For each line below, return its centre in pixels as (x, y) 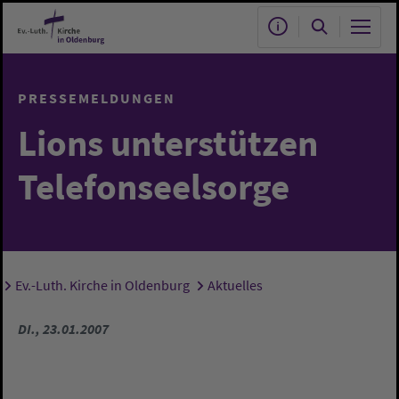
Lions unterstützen (168, 142)
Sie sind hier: (74, 289)
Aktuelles (235, 285)
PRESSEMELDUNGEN (97, 98)
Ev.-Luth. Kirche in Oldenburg (102, 285)
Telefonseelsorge (154, 186)
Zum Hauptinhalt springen (102, 24)
